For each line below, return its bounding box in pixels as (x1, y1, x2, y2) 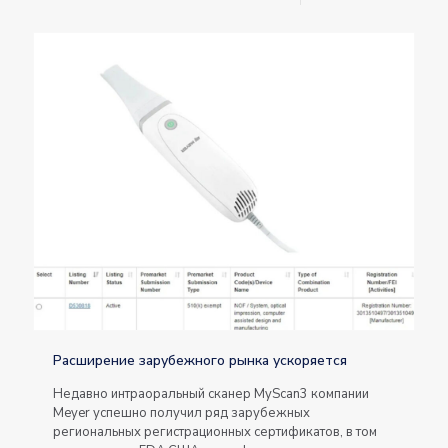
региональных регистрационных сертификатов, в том (53, 422, 377, 441)
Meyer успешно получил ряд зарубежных (53, 403, 310, 422)
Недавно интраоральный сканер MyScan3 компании (53, 384, 369, 403)
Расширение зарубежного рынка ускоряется (53, 350, 347, 370)
